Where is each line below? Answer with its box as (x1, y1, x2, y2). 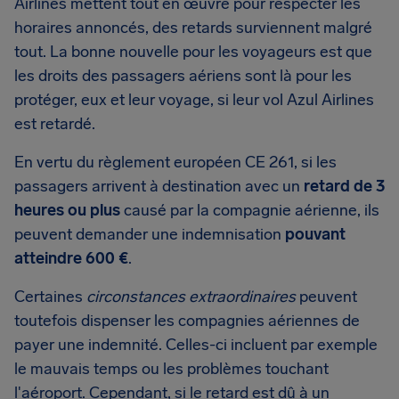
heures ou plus (14, 200, 120, 220)
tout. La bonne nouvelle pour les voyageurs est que (14, 42, 372, 61)
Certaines (14, 287, 86, 306)
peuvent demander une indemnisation (14, 224, 285, 244)
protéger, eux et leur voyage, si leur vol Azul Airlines (14, 90, 374, 110)
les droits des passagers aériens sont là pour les (14, 66, 352, 85)
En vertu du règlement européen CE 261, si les (14, 152, 337, 172)
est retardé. (14, 114, 95, 134)
